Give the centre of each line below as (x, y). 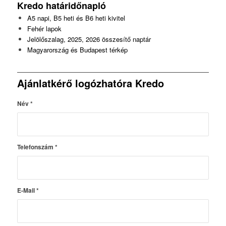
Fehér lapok (44, 29)
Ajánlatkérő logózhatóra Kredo (90, 83)
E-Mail (26, 190)
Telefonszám (36, 147)
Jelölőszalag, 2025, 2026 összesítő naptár (89, 39)
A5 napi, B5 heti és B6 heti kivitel (76, 18)
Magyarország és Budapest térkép (77, 50)
